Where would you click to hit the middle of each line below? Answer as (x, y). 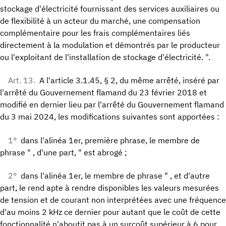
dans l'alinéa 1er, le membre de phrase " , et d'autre (115, 175)
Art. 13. (22, 80)
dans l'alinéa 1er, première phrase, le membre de (110, 140)
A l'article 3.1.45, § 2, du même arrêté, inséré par (129, 80)
